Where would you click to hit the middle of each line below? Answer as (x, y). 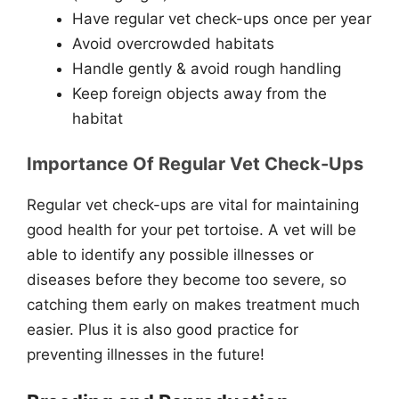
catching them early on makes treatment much (193, 305)
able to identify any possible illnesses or (170, 255)
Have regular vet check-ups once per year (222, 18)
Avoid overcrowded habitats (173, 43)
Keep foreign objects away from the (199, 93)
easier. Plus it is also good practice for (163, 330)
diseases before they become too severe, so (187, 280)
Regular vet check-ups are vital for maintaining (193, 205)
